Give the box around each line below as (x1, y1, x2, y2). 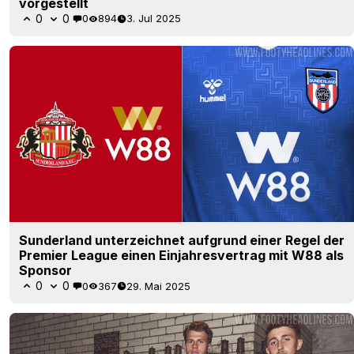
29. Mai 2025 (126, 279, 190, 292)
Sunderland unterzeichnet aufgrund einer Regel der (19, 232, 345, 249)
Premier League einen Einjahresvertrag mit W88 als (19, 247, 344, 264)
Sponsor (19, 262, 72, 279)
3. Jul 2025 (126, 12, 181, 25)
